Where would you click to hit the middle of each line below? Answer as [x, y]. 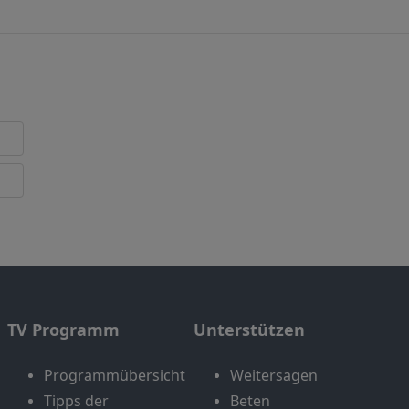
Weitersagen [274, 376]
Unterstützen [249, 330]
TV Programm [63, 330]
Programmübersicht [115, 376]
